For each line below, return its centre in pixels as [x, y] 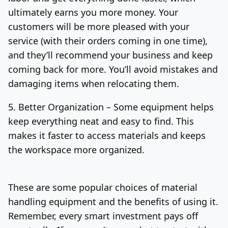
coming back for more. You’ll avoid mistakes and [113, 69]
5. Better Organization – [61, 107]
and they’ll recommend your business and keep [110, 55]
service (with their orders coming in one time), [108, 40]
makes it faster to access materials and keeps [107, 135]
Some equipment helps [164, 107]
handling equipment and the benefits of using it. [113, 201]
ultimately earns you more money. [83, 12]
